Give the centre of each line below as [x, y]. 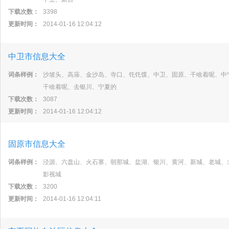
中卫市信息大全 [37, 56]
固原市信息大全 [37, 144]
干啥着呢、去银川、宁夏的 [80, 87]
